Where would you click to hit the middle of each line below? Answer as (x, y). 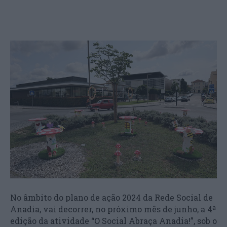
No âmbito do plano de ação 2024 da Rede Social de (111, 197)
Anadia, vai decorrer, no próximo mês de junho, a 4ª (113, 209)
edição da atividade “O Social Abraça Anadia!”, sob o (113, 221)
